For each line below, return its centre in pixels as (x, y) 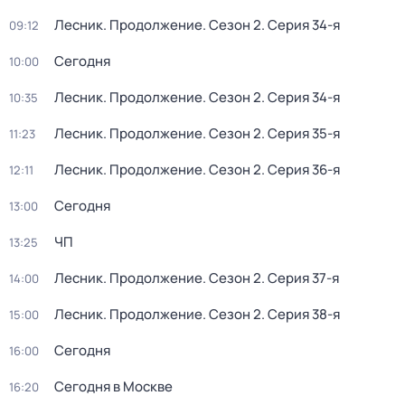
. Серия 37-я (300, 278)
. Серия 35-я (301, 133)
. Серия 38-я (301, 314)
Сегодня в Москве (113, 386)
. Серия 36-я (301, 170)
